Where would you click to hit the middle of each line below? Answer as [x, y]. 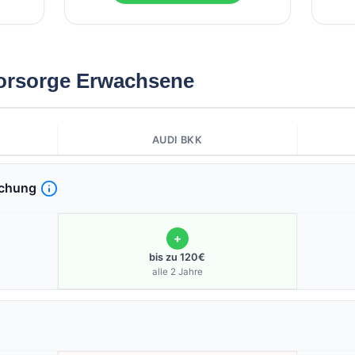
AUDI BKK [177, 139]
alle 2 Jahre [177, 272]
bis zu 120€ [177, 258]
